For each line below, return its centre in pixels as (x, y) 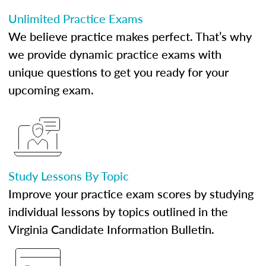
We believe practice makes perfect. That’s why (130, 36)
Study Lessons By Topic (69, 176)
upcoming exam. (51, 90)
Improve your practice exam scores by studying (131, 194)
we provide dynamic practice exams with (115, 54)
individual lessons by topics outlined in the (118, 211)
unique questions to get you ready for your (118, 72)
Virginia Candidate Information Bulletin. (111, 229)
